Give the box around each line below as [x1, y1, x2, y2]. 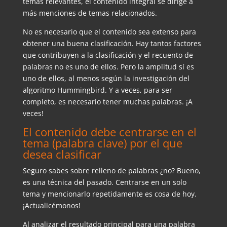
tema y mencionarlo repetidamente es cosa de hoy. [22, 188, 197, 199]
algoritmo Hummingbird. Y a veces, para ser [22, 85, 172, 95]
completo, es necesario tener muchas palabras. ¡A [22, 96, 193, 106]
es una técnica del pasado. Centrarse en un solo [22, 177, 186, 187]
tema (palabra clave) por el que [22, 135, 182, 150]
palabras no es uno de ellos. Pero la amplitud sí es [22, 61, 194, 71]
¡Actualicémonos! [22, 200, 81, 210]
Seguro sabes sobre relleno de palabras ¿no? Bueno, [22, 165, 201, 175]
